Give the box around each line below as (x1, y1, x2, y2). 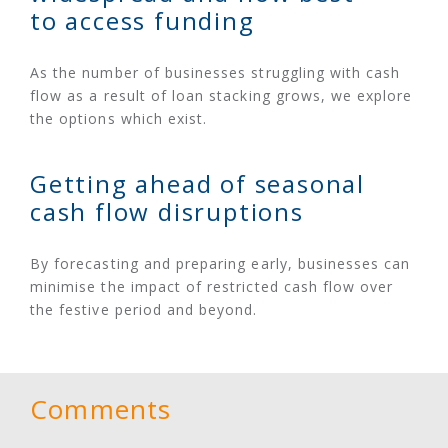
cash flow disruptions (30, 195, 304, 229)
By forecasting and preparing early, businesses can (30, 254, 411, 274)
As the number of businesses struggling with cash (30, 63, 401, 83)
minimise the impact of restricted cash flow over (30, 277, 394, 297)
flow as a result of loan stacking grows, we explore (30, 86, 413, 106)
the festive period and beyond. (30, 300, 258, 320)
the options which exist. (30, 109, 208, 129)
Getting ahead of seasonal (30, 167, 365, 201)
